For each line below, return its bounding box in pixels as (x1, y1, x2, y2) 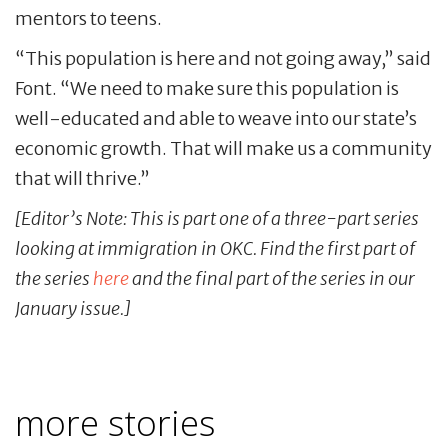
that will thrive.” (15, 167, 150, 191)
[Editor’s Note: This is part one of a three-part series (15, 207, 419, 231)
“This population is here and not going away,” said (15, 47, 431, 71)
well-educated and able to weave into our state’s (15, 107, 417, 131)
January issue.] (15, 297, 130, 321)
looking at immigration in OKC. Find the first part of (15, 237, 415, 261)
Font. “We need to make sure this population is (15, 77, 399, 101)
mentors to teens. (15, 7, 162, 31)
